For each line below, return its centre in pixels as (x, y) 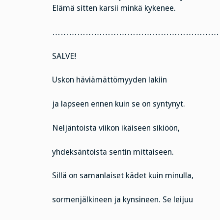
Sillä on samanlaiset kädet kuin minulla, (123, 176)
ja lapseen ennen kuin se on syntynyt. (118, 104)
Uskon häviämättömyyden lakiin (109, 80)
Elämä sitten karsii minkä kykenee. (114, 8)
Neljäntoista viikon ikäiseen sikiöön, (116, 128)
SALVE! (64, 56)
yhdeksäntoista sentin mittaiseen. (113, 152)
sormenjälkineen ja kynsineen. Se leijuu (122, 200)
